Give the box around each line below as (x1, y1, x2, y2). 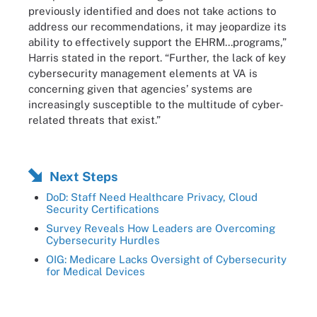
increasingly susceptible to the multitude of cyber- (28, 98, 284, 110)
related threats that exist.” (28, 113, 166, 126)
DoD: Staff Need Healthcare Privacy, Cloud (46, 191, 258, 203)
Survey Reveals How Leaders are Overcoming (46, 222, 275, 234)
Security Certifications (46, 203, 159, 215)
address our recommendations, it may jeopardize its (28, 20, 287, 33)
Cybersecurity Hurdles (46, 234, 160, 246)
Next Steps (50, 169, 117, 184)
